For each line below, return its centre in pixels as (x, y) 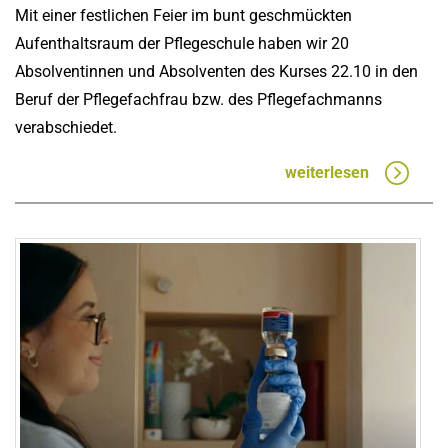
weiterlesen (327, 173)
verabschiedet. (66, 128)
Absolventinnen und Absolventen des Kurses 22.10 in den (216, 72)
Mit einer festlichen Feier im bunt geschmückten (183, 16)
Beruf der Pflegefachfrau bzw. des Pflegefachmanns (198, 100)
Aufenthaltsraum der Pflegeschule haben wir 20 (182, 44)
